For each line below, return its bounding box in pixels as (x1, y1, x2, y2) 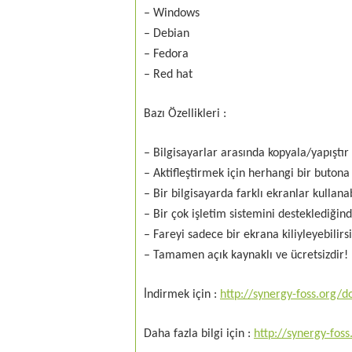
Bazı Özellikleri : (144, 108, 226, 120)
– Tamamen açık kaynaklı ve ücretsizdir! (144, 249, 348, 262)
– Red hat (144, 68, 192, 81)
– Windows (144, 7, 200, 20)
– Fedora (144, 48, 189, 60)
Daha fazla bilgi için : (144, 328, 254, 340)
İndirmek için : (144, 288, 220, 301)
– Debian (144, 27, 189, 40)
